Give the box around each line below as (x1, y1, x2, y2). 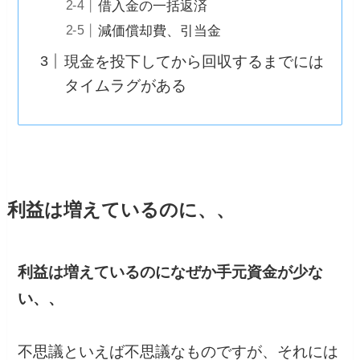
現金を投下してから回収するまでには (63, 52, 324, 70)
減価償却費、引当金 (98, 23, 222, 39)
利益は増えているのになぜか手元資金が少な (18, 264, 324, 281)
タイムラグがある (63, 76, 186, 94)
